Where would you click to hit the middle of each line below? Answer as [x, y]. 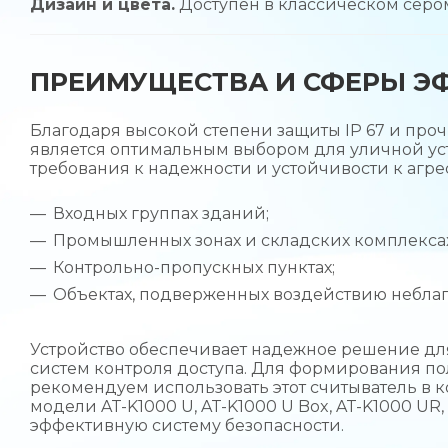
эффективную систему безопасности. [187, 425]
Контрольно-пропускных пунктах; [194, 267]
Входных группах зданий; [161, 213]
